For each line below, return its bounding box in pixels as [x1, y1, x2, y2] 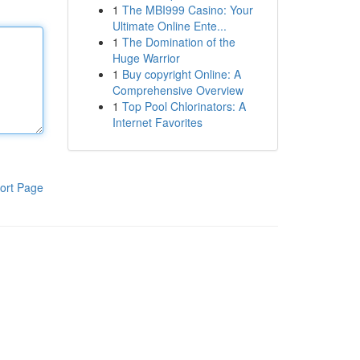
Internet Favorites [112, 114, 202, 130]
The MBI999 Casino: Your [121, 2, 253, 18]
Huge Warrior [112, 50, 180, 66]
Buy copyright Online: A [121, 66, 241, 82]
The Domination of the [121, 34, 235, 50]
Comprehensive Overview [112, 82, 243, 98]
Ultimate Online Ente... [112, 18, 227, 34]
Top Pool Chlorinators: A [121, 98, 246, 114]
